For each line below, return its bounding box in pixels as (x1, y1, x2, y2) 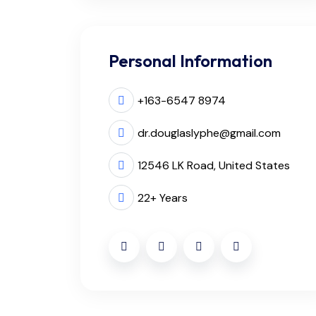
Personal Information (109, 50, 272, 72)
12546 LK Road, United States (138, 158, 290, 174)
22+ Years (138, 190, 188, 206)
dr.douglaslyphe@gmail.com (138, 126, 281, 141)
